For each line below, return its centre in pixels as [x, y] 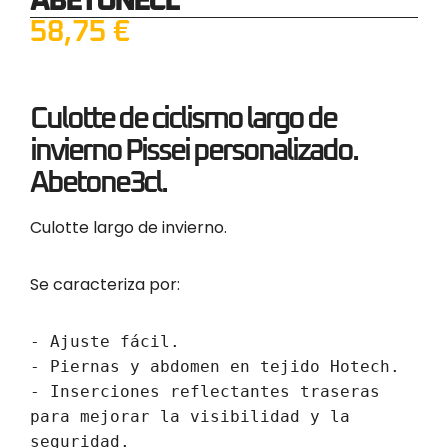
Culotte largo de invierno [127, 227]
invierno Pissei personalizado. [193, 150]
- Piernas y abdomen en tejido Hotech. [215, 366]
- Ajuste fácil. [105, 341]
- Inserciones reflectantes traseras [205, 391]
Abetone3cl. [98, 182]
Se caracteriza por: [105, 284]
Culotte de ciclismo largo [166, 118]
